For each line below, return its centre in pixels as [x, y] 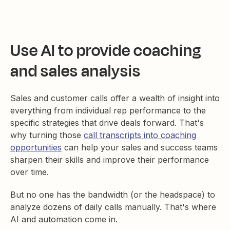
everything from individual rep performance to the [108, 111]
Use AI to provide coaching [106, 51]
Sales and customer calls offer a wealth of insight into [115, 98]
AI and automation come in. [65, 219]
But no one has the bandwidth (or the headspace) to [113, 195]
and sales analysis [75, 71]
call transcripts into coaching [140, 135]
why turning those [47, 135]
